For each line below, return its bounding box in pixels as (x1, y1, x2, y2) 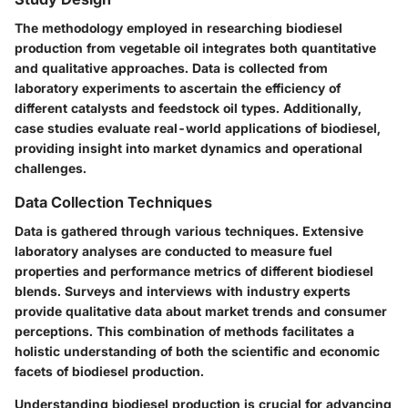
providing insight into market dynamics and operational (15, 140, 362, 157)
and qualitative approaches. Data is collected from (15, 60, 328, 76)
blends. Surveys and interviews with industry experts (15, 283, 351, 300)
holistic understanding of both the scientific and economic (15, 343, 380, 360)
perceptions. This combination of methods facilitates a (15, 323, 354, 340)
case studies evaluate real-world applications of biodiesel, (15, 120, 381, 137)
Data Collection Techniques (15, 193, 212, 212)
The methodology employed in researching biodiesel (15, 20, 342, 36)
